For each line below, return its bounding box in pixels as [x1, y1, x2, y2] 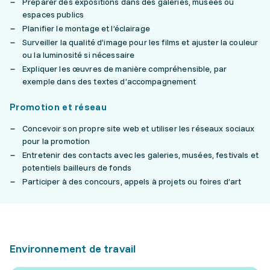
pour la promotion [22, 136, 90, 146]
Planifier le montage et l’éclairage [22, 23, 150, 34]
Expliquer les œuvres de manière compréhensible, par [22, 63, 227, 74]
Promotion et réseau [10, 101, 107, 113]
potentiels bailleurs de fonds [22, 162, 132, 173]
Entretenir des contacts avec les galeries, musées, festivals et [22, 149, 259, 160]
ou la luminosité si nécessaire [22, 49, 135, 60]
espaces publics [22, 9, 84, 20]
